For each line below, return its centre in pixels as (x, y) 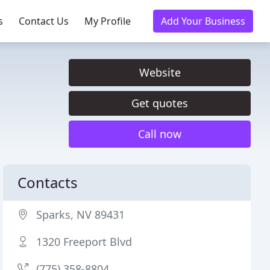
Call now (160, 134)
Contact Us (44, 21)
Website (160, 72)
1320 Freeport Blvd (84, 242)
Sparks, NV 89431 (81, 215)
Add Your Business (203, 21)
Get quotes (160, 103)
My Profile (108, 21)
